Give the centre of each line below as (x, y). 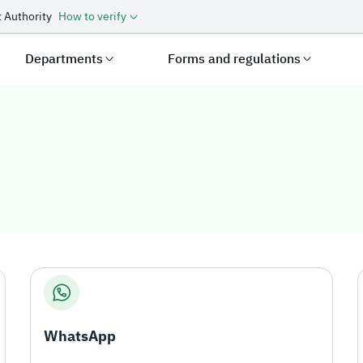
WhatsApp (79, 336)
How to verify (92, 17)
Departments (64, 59)
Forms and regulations (235, 59)
